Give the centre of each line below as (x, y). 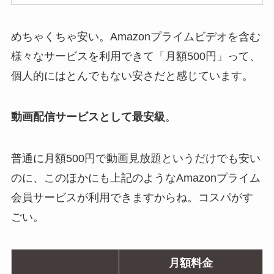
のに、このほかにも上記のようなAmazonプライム (135, 178)
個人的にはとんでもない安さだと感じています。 (132, 76)
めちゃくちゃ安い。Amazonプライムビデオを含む (135, 36)
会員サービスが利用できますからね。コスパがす (132, 198)
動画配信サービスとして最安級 (88, 117)
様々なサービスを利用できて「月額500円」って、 (135, 56)
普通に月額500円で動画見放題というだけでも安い (135, 159)
